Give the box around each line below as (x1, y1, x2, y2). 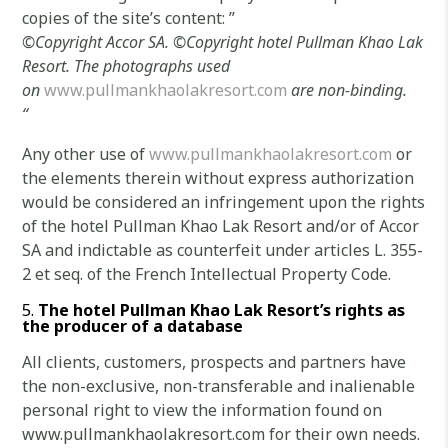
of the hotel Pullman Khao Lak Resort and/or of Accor (22, 215, 420, 237)
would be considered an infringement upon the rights (22, 191, 426, 213)
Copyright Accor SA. (35, 31, 174, 53)
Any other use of (22, 143, 150, 165)
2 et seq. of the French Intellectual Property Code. (22, 263, 392, 285)
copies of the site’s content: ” (22, 7, 236, 29)
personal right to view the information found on (22, 399, 383, 421)
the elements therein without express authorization (22, 167, 415, 189)
